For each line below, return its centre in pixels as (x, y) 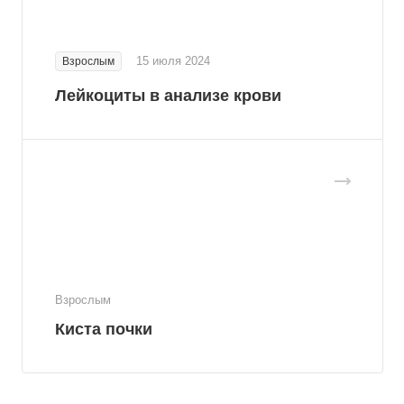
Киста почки (104, 329)
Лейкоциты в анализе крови (168, 95)
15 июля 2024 (173, 60)
